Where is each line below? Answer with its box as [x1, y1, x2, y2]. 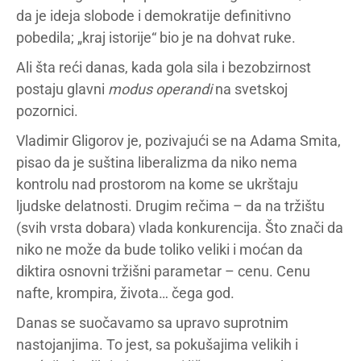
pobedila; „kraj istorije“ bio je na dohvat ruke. [16, 28, 296, 46]
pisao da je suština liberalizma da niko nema [16, 153, 297, 171]
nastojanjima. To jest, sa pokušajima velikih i [16, 335, 298, 353]
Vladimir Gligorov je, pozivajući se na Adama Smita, [16, 131, 341, 149]
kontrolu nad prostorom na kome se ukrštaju [16, 175, 298, 193]
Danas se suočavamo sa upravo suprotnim [16, 313, 288, 331]
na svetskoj [212, 80, 288, 98]
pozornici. [16, 102, 78, 119]
